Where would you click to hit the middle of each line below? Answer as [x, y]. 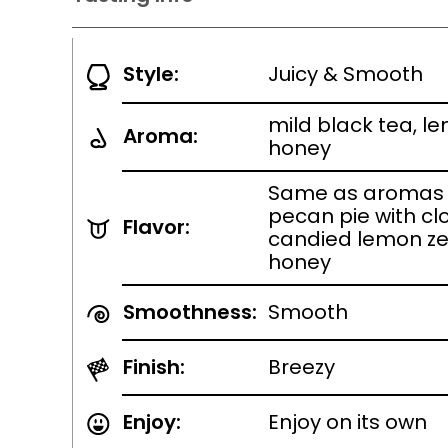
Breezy [301, 367]
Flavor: [156, 227]
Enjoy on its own [347, 422]
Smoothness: [190, 312]
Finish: [154, 367]
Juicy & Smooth [345, 74]
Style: [151, 74]
